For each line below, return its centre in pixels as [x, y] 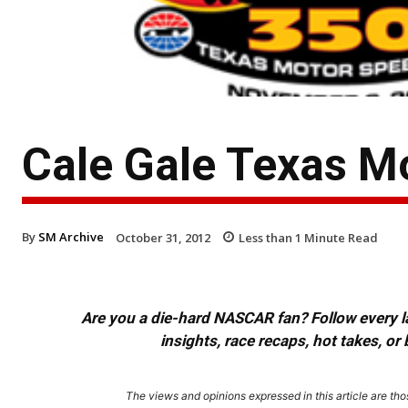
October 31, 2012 [163, 237]
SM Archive [71, 236]
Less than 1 [270, 237]
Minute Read [340, 237]
